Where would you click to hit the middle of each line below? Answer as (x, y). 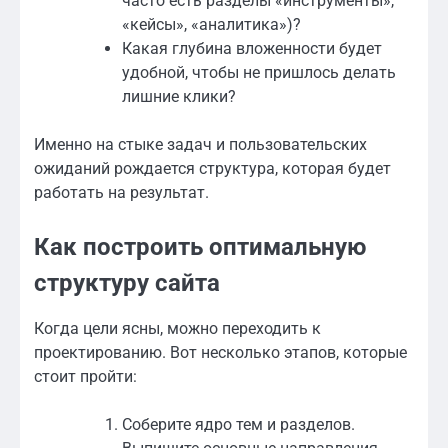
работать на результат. (121, 192)
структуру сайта (127, 282)
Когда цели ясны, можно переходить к (177, 328)
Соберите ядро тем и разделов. (238, 425)
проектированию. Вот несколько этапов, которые (220, 352)
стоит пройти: (85, 376)
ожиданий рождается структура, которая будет (212, 168)
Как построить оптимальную (200, 246)
